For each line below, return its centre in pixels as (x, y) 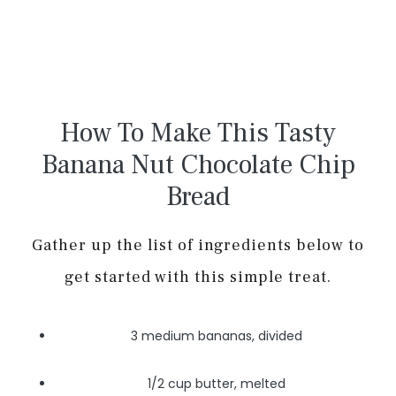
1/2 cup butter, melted (217, 383)
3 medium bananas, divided (217, 335)
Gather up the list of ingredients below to (198, 246)
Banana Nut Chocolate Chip (198, 165)
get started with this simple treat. (198, 278)
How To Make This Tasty (198, 133)
